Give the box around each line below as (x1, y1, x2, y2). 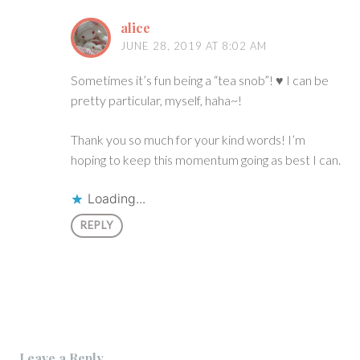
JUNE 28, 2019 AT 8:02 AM (121, 39, 267, 53)
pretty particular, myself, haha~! (71, 92, 242, 108)
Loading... (88, 190, 145, 207)
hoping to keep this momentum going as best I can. (71, 151, 341, 167)
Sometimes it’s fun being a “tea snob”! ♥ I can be (71, 72, 329, 88)
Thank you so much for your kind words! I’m (71, 131, 305, 147)
